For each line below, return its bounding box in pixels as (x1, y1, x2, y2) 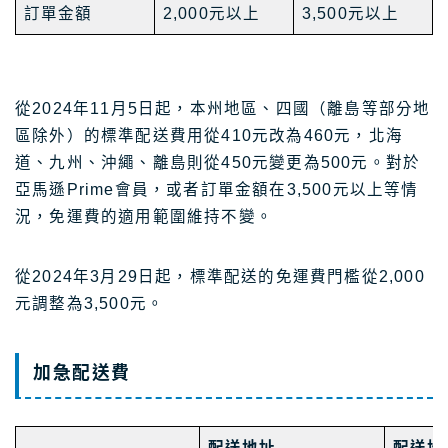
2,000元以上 (162, 4, 261, 22)
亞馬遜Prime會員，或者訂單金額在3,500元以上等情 (15, 180, 419, 198)
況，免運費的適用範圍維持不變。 (15, 207, 273, 225)
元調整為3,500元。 (15, 294, 165, 312)
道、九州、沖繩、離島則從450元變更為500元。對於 (15, 153, 421, 171)
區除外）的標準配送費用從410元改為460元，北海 (15, 126, 403, 144)
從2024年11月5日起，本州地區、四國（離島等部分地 (15, 99, 431, 117)
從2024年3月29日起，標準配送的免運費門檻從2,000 (15, 267, 425, 285)
